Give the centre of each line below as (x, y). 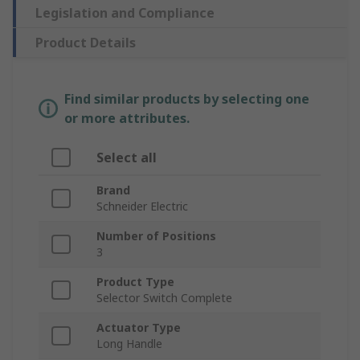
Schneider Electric (142, 207)
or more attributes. (127, 119)
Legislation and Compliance (125, 13)
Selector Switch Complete (164, 298)
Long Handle (129, 344)
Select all (127, 158)
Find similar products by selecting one (187, 99)
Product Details (86, 43)
